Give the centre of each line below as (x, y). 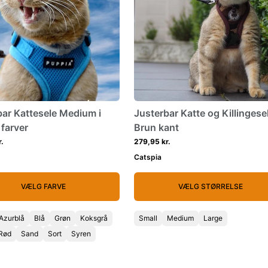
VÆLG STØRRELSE (210, 186)
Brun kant (156, 127)
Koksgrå (94, 218)
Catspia (148, 157)
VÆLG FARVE (43, 186)
